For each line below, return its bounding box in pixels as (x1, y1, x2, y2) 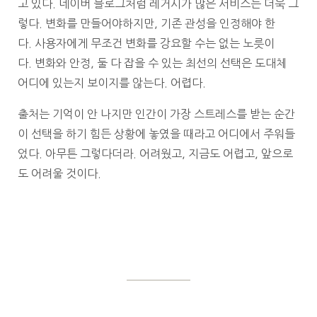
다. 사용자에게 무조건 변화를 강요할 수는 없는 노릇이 (18, 38, 275, 50)
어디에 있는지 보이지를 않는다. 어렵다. (18, 77, 206, 89)
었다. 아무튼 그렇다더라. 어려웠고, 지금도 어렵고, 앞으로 (18, 148, 293, 160)
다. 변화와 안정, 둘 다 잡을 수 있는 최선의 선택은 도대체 (18, 57, 287, 69)
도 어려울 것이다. (18, 168, 101, 180)
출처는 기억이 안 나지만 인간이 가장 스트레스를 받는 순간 (18, 108, 295, 120)
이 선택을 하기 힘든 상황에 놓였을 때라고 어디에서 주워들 (18, 128, 295, 140)
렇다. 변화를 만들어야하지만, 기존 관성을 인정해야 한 (18, 18, 275, 30)
